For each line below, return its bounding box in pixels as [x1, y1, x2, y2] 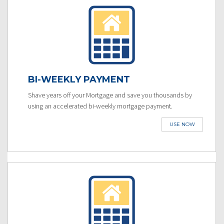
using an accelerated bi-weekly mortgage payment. [28, 101, 172, 110]
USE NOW [169, 120, 195, 127]
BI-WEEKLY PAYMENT [28, 73, 130, 85]
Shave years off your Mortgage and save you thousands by [28, 90, 192, 99]
